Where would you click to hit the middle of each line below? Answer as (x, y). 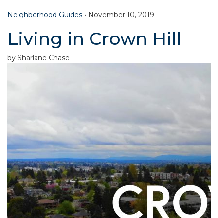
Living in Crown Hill (94, 39)
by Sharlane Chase (38, 58)
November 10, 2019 (121, 15)
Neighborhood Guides (45, 15)
